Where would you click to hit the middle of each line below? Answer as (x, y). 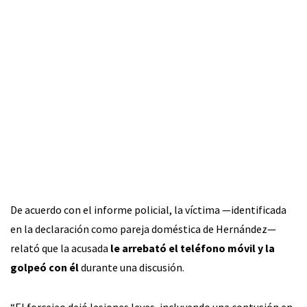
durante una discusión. (132, 267)
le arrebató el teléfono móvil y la (193, 248)
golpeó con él (45, 267)
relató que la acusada (60, 248)
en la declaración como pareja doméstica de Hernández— (143, 229)
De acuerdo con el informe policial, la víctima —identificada (148, 209)
